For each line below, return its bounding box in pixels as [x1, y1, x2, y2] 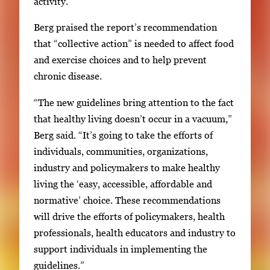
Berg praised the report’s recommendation [34, 22, 217, 33]
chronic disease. [34, 71, 102, 82]
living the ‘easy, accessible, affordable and [34, 178, 212, 189]
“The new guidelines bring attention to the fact [34, 96, 234, 108]
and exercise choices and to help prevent [34, 54, 207, 66]
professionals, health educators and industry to [34, 227, 236, 238]
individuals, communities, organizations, [34, 145, 208, 157]
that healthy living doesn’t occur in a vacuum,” [34, 113, 232, 124]
